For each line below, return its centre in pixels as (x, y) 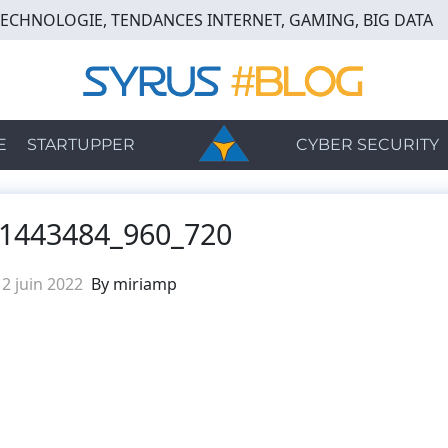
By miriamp (133, 284)
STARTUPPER (80, 144)
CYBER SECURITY (367, 144)
